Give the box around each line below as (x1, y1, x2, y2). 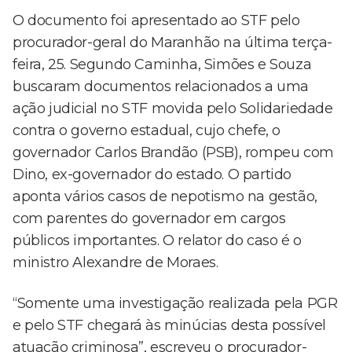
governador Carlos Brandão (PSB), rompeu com (13, 144, 334, 162)
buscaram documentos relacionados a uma (13, 78, 309, 96)
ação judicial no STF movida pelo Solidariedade (13, 100, 333, 118)
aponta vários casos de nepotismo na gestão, (13, 188, 317, 206)
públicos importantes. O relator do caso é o (13, 232, 302, 250)
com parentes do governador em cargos (13, 210, 286, 228)
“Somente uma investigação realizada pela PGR (13, 295, 338, 313)
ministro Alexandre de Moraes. (13, 254, 218, 272)
